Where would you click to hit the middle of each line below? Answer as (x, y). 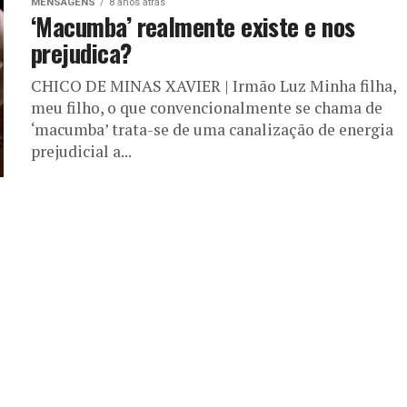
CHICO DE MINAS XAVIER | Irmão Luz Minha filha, (213, 86)
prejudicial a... (81, 151)
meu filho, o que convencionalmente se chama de (207, 108)
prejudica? (81, 53)
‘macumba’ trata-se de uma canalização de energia (212, 129)
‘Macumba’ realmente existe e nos (193, 26)
